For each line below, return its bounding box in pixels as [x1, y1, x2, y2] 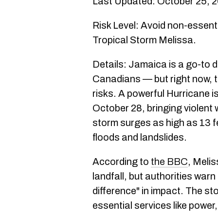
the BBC [151, 156, 188, 167]
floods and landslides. [92, 131, 187, 143]
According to [92, 156, 151, 167]
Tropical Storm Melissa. [92, 34, 196, 45]
